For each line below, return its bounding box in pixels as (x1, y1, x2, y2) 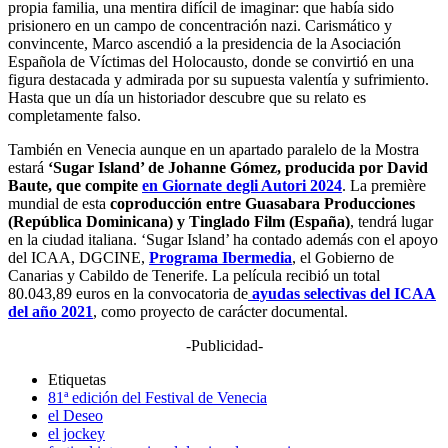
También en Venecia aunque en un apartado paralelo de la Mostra (8, 141, 419, 159)
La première (350, 177, 426, 195)
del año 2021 (8, 303, 93, 321)
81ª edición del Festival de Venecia (48, 389, 267, 407)
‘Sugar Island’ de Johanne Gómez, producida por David (48, 159, 428, 177)
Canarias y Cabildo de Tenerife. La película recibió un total (8, 267, 380, 285)
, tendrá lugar (350, 213, 433, 231)
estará (8, 159, 48, 177)
